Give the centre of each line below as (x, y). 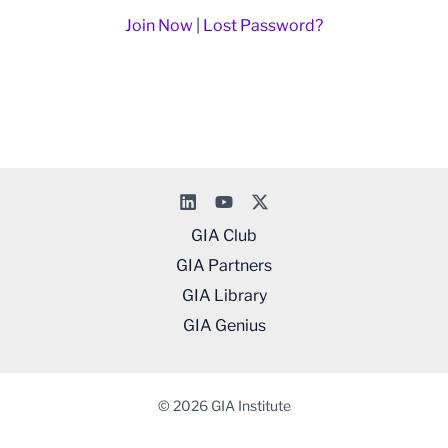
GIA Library (224, 295)
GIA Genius (224, 325)
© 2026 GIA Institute (224, 405)
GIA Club (224, 235)
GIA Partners (224, 265)
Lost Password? (263, 26)
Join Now (159, 26)
